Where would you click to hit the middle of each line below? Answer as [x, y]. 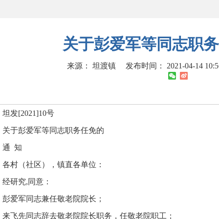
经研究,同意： [27, 182]
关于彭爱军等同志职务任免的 [53, 130]
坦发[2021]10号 [28, 113]
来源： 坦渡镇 [92, 66]
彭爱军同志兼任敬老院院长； [53, 199]
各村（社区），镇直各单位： [53, 164]
